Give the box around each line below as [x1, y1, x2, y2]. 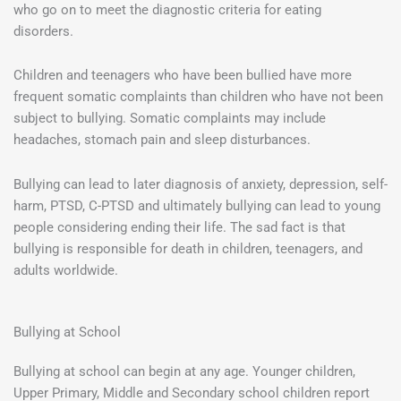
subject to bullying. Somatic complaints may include [13, 110, 326, 127]
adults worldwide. [13, 261, 118, 278]
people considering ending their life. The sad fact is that [13, 218, 346, 235]
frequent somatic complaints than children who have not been [13, 89, 383, 106]
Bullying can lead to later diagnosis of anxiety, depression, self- [13, 175, 388, 192]
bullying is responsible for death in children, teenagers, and [13, 240, 363, 257]
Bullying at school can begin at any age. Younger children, [13, 363, 355, 380]
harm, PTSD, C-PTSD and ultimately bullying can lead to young [13, 197, 380, 214]
